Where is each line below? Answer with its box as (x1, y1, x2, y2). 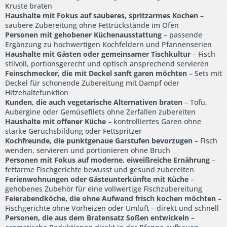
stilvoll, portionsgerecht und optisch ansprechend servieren (5, 58, 209, 68)
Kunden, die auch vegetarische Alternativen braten (5, 97, 182, 107)
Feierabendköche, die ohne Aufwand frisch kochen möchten (5, 193, 216, 203)
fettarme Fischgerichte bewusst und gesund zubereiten (5, 164, 194, 174)
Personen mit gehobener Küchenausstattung (5, 29, 162, 40)
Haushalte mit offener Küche (5, 116, 106, 126)
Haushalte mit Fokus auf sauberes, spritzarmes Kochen (5, 10, 198, 20)
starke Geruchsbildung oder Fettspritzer (5, 126, 142, 136)
